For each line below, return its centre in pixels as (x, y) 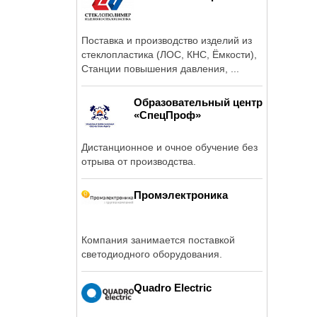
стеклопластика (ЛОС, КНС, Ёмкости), (169, 54)
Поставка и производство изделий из (167, 40)
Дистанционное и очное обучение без (169, 147)
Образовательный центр (198, 102)
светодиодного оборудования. (152, 254)
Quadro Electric (173, 287)
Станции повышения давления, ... (160, 68)
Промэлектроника (181, 195)
